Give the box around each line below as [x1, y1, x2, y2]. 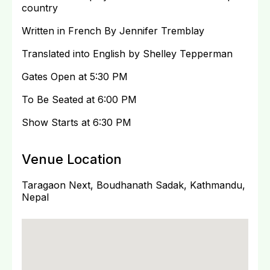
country [22, 2, 58, 14]
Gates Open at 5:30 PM [22, 71, 128, 83]
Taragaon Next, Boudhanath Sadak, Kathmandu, [22, 179, 245, 192]
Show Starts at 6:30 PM [22, 116, 131, 129]
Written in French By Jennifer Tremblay [22, 25, 204, 37]
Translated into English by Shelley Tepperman [22, 48, 233, 60]
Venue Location [22, 151, 122, 168]
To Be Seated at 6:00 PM [22, 93, 137, 106]
